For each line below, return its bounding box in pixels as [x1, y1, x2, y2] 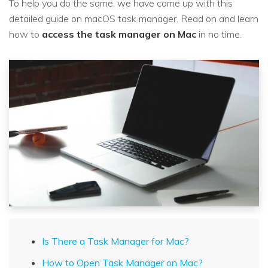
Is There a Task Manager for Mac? [42, 235, 189, 248]
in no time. [196, 28, 242, 41]
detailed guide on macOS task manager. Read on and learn [9, 13, 258, 25]
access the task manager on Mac [42, 28, 196, 41]
